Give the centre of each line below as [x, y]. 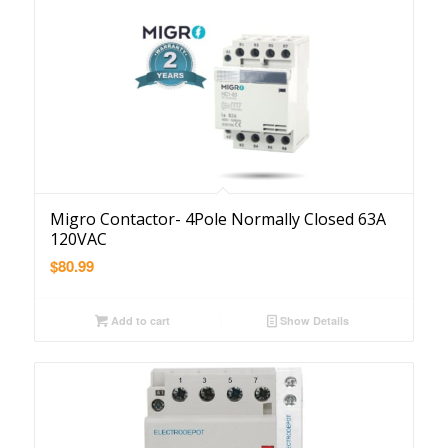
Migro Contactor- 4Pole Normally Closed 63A [217, 219]
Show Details [313, 320]
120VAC [78, 239]
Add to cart [138, 320]
